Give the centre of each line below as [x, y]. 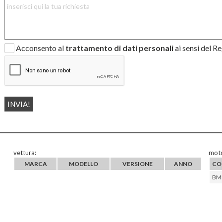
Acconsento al [40, 48]
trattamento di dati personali [119, 48]
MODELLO [84, 164]
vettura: [25, 153]
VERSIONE [137, 164]
